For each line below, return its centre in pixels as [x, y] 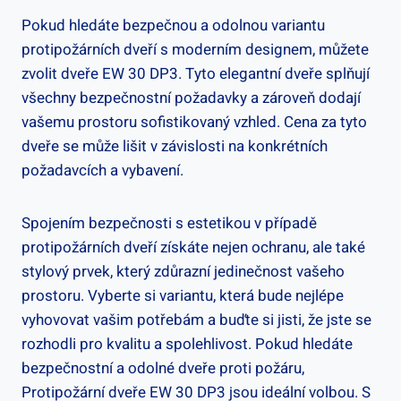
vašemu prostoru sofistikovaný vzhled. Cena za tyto [194, 123]
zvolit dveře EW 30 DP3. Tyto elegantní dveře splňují [196, 74]
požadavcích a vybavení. [102, 171]
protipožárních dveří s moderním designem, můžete [195, 50]
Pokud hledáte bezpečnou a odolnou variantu [173, 26]
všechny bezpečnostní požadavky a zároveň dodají [191, 98]
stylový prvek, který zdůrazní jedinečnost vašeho [183, 272]
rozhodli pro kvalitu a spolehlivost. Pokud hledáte [187, 345]
